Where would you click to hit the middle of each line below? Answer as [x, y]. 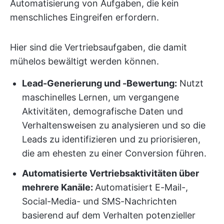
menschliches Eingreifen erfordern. [84, 17]
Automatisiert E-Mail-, [141, 187]
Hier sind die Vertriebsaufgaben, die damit [98, 47]
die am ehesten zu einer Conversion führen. [114, 153]
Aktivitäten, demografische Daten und [102, 111]
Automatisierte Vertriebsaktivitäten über [110, 173]
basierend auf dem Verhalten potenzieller [109, 215]
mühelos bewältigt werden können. [84, 61]
